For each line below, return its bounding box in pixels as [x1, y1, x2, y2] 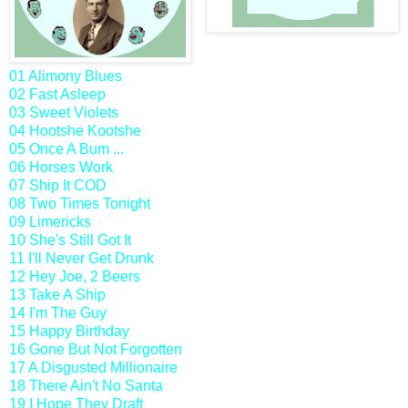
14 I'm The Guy [9, 304, 107, 321]
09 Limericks [9, 213, 91, 229]
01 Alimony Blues [9, 67, 122, 84]
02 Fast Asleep [9, 86, 106, 102]
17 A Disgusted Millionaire [9, 359, 178, 375]
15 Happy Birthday [9, 322, 129, 339]
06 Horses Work [9, 158, 113, 175]
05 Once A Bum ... [9, 140, 124, 157]
